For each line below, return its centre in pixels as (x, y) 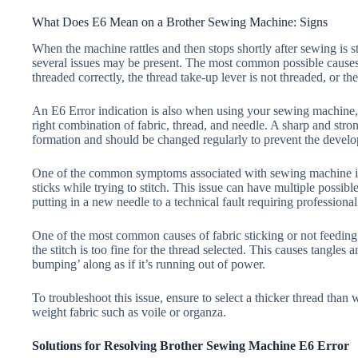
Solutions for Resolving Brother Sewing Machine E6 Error (191, 345)
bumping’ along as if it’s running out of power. (149, 264)
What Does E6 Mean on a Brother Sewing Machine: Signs (180, 22)
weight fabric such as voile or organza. (129, 312)
